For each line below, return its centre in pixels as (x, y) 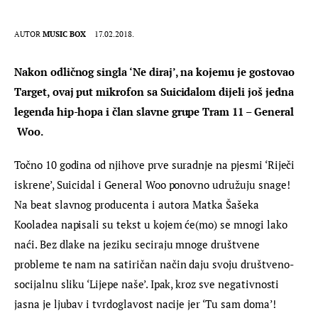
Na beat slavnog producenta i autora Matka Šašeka (138, 205)
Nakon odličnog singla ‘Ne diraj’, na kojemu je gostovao (156, 71)
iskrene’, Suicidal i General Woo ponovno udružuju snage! (154, 185)
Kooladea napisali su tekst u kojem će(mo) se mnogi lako (152, 225)
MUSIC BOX (65, 34)
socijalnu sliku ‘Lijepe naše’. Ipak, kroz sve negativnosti (148, 284)
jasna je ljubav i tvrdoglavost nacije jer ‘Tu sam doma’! (145, 304)
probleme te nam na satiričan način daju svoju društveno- (154, 264)
